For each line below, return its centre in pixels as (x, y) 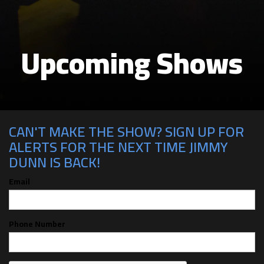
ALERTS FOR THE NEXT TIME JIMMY (118, 147)
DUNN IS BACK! (55, 162)
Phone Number (37, 224)
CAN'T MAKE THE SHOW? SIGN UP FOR (126, 131)
